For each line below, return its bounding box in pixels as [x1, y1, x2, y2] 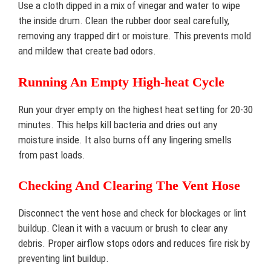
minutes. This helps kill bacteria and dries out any [18, 118, 217, 131]
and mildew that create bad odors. [18, 45, 156, 57]
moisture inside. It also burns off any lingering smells [18, 133, 232, 146]
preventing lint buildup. [18, 252, 109, 264]
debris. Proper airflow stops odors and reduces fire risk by [18, 237, 250, 249]
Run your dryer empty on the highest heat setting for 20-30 [18, 103, 253, 116]
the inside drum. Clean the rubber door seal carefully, [18, 15, 229, 27]
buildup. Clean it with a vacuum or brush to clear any [18, 222, 227, 234]
